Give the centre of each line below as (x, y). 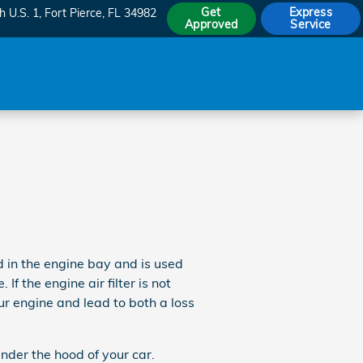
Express (311, 12)
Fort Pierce (73, 13)
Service (311, 24)
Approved (211, 24)
